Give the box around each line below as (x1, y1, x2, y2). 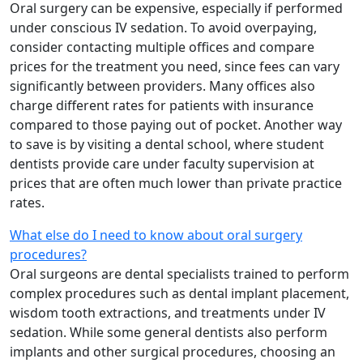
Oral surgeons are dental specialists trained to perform (10, 265, 349, 284)
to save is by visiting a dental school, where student (10, 135, 324, 154)
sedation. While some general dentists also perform (10, 323, 327, 342)
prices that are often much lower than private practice (10, 174, 342, 193)
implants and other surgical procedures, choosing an (10, 343, 335, 361)
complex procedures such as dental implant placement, (10, 284, 349, 303)
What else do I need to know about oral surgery (10, 226, 302, 245)
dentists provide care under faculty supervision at (10, 155, 314, 173)
